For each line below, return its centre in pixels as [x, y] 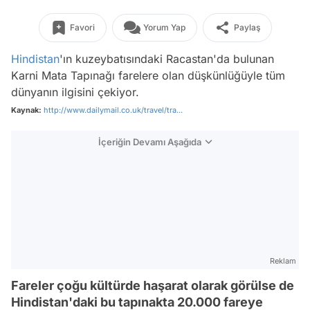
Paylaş [247, 27]
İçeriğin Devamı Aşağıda [150, 142]
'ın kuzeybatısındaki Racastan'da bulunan [167, 59]
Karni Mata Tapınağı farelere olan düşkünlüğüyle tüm [148, 75]
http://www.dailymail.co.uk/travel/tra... [113, 110]
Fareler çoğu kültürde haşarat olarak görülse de [153, 285]
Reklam [283, 261]
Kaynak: [26, 110]
